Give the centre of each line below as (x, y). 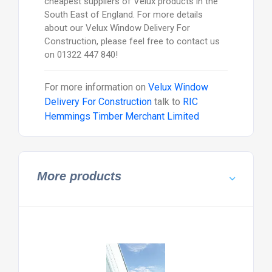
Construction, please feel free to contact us (132, 42)
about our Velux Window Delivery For (117, 28)
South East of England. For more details (123, 15)
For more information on (96, 87)
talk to (167, 102)
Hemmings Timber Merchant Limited (121, 117)
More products (79, 176)
